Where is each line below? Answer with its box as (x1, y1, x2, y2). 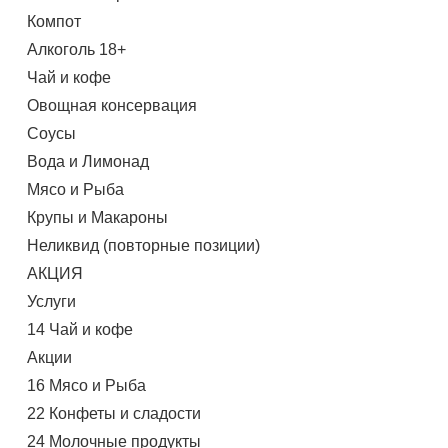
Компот (26, 12, 81, 30)
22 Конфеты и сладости (26, 404, 201, 422)
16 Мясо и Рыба (26, 376, 146, 394)
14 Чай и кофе (26, 320, 133, 338)
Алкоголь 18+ (26, 40, 126, 58)
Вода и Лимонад (26, 152, 149, 170)
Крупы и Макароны (26, 208, 168, 226)
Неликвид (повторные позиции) (26, 236, 260, 254)
